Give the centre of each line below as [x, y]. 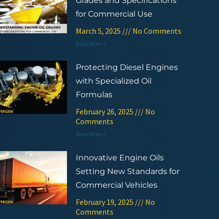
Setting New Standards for [127, 171]
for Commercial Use [114, 14]
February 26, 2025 [105, 111]
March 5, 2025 [99, 31]
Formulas [94, 94]
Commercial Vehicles [116, 185]
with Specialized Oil [113, 81]
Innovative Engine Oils [120, 157]
